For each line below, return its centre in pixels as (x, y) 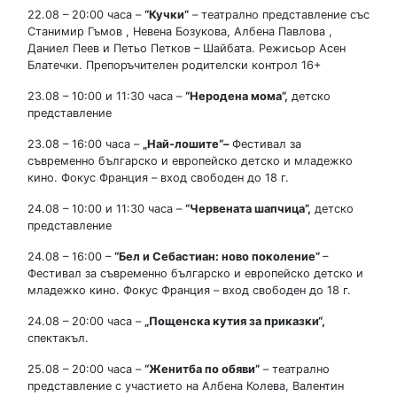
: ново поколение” (269, 256)
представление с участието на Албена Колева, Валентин (186, 385)
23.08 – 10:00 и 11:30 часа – (106, 96)
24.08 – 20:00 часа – (86, 321)
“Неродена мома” (235, 96)
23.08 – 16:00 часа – (85, 144)
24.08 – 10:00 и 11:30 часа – (106, 208)
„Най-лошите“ (183, 144)
